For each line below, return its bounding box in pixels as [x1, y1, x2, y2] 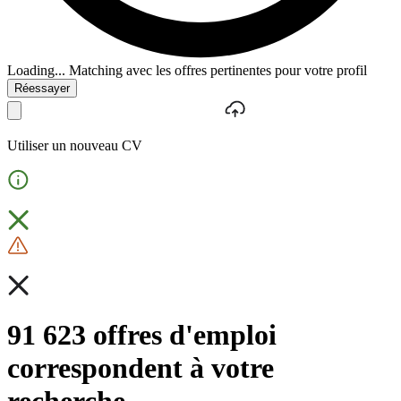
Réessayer [14, 81, 70, 95]
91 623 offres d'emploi [7, 318, 277, 351]
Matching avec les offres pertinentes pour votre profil [69, 62, 367, 78]
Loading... [7, 62, 65, 78]
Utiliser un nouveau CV [7, 137, 142, 153]
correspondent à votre [7, 351, 274, 384]
